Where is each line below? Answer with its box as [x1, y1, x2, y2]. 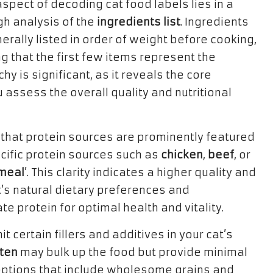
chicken [161, 148, 203, 161]
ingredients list [97, 15, 180, 29]
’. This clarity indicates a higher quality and [24, 166, 256, 179]
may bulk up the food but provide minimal [18, 246, 247, 259]
